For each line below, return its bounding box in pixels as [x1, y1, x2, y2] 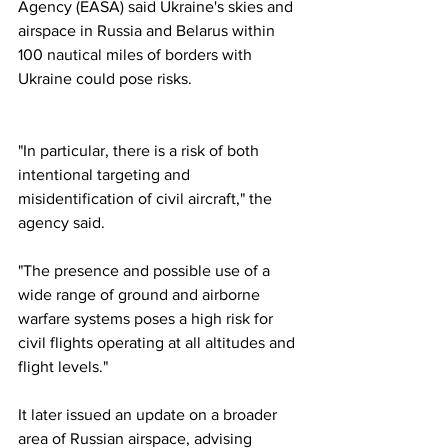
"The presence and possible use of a [18, 262, 274, 279]
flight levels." [18, 358, 108, 375]
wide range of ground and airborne [18, 286, 264, 303]
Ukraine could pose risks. [18, 70, 192, 87]
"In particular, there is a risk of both [18, 142, 263, 159]
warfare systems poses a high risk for [18, 310, 277, 327]
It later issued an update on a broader [18, 406, 281, 423]
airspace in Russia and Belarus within [18, 22, 279, 39]
